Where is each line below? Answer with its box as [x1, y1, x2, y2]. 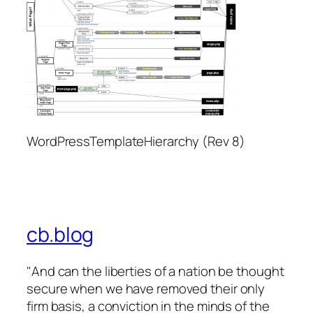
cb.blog [27, 220, 94, 248]
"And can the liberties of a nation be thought [27, 261, 284, 280]
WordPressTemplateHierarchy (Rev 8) [27, 132, 245, 151]
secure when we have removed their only [27, 279, 265, 298]
